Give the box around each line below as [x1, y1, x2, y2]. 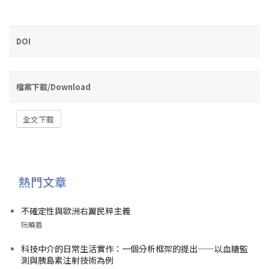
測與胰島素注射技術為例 [21, 253, 113, 266]
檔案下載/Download [16, 80, 91, 92]
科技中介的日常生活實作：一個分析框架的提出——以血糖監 [21, 242, 248, 255]
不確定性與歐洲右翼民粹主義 [21, 204, 130, 217]
